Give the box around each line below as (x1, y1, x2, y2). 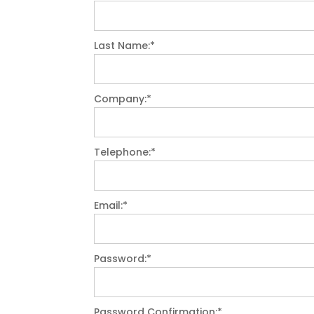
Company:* (94, 91, 152, 106)
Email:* (94, 198, 128, 212)
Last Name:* (94, 38, 156, 53)
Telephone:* (94, 144, 156, 159)
